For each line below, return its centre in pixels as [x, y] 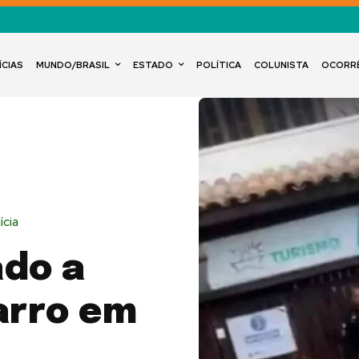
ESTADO [153, 65]
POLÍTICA [219, 65]
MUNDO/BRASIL [73, 65]
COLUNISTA [282, 65]
